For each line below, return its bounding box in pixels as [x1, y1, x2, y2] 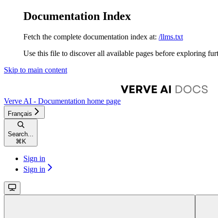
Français [8, 109, 32, 117]
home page [85, 96, 121, 105]
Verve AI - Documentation [4, 96, 85, 105]
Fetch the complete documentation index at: [23, 32, 157, 41]
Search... [8, 130, 34, 138]
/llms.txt [159, 32, 183, 41]
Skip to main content [4, 65, 67, 74]
